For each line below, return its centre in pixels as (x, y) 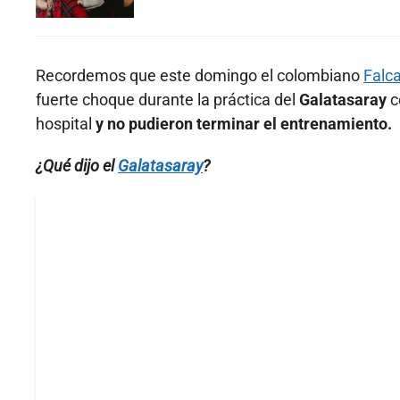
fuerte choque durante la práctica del (166, 100)
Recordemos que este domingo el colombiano (200, 76)
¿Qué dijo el (77, 166)
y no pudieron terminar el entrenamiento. (244, 124)
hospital (66, 124)
